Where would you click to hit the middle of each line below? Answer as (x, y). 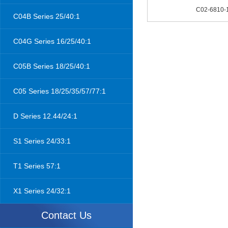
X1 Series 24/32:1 (42, 191)
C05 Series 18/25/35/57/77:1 (60, 91)
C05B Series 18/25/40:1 (52, 66)
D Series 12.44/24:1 (45, 116)
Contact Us (66, 215)
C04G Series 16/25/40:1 (52, 41)
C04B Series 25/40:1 (47, 16)
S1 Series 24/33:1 (42, 141)
